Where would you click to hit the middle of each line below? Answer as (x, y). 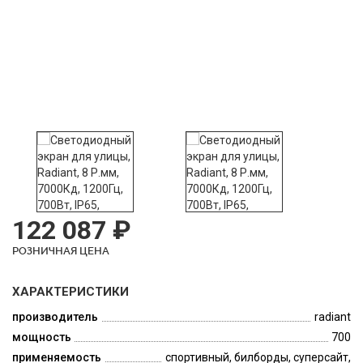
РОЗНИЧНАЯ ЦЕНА (61, 250)
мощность (42, 337)
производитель (55, 316)
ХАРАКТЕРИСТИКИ (70, 291)
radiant (333, 316)
